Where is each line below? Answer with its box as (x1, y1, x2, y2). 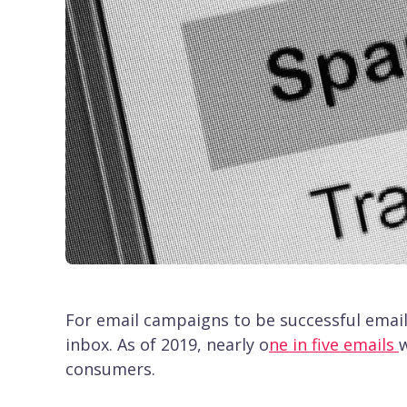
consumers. (65, 357, 155, 380)
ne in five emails (269, 333, 399, 355)
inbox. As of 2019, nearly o (65, 333, 269, 355)
